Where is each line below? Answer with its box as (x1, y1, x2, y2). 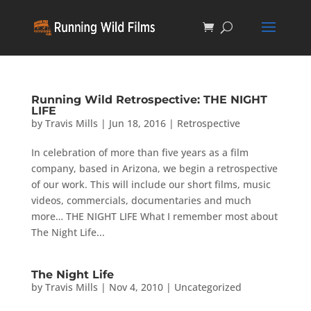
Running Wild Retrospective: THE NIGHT (31, 93, 267, 106)
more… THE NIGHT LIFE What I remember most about (31, 210, 278, 223)
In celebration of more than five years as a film (31, 146, 249, 159)
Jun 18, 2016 (108, 117, 166, 130)
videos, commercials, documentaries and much (31, 194, 251, 207)
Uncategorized (174, 280, 242, 294)
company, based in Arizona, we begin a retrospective (31, 162, 278, 175)
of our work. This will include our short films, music (31, 178, 271, 191)
